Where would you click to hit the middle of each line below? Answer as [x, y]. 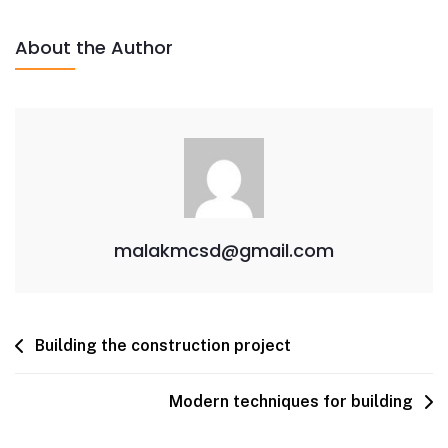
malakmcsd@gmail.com [224, 250]
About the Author [94, 47]
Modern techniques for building [291, 401]
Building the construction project [163, 345]
